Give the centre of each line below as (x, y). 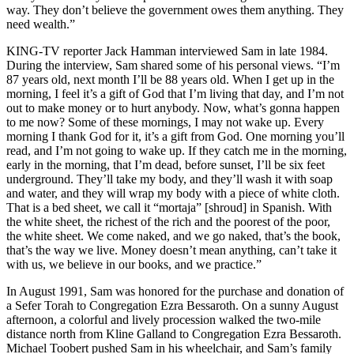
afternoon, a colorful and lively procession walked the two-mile (164, 319)
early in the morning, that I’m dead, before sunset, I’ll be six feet (166, 164)
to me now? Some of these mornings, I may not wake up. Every (165, 122)
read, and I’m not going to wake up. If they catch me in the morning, (177, 150)
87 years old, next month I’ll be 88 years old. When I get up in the (170, 79)
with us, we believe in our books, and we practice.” (134, 264)
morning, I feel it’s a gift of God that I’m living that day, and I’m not (175, 93)
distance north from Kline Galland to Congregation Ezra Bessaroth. (175, 333)
